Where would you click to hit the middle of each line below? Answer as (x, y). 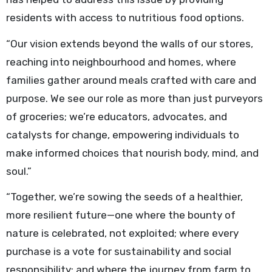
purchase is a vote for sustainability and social (118, 252)
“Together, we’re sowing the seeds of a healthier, (124, 197)
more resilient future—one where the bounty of (121, 215)
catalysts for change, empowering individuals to (122, 134)
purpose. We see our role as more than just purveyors (134, 98)
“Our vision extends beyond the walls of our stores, (129, 43)
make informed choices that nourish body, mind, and (132, 153)
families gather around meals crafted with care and (131, 80)
